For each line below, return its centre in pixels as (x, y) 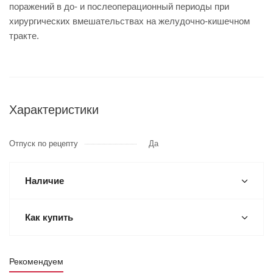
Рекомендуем (36, 261)
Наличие (44, 181)
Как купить (49, 217)
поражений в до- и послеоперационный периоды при (119, 6)
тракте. (24, 36)
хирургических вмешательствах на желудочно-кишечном (129, 21)
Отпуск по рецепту (44, 144)
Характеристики (54, 110)
